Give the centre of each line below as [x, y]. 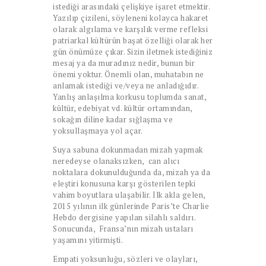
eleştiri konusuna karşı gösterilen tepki [124, 183]
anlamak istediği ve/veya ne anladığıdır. [126, 85]
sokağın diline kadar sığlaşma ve [113, 119]
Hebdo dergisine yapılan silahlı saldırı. [124, 217]
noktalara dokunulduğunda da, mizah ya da [132, 172]
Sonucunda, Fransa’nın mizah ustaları [123, 228]
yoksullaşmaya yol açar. [98, 130]
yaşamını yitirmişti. [88, 240]
